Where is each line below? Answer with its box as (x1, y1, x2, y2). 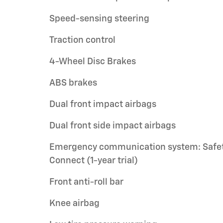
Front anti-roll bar (49, 177, 123, 187)
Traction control (49, 35, 115, 45)
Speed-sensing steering (49, 14, 149, 23)
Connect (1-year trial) (49, 156, 138, 165)
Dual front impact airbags (49, 100, 156, 109)
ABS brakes (49, 78, 97, 88)
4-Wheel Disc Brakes (49, 57, 136, 66)
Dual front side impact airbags (49, 121, 176, 130)
